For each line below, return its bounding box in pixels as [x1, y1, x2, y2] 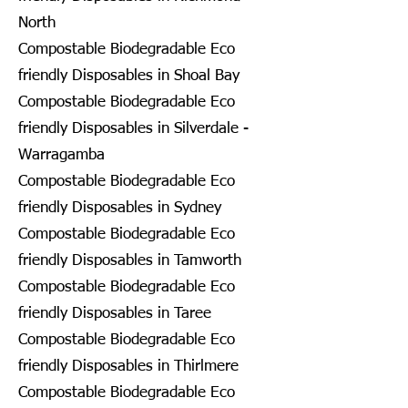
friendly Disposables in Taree [18, 305, 211, 321]
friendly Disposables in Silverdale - [18, 120, 249, 137]
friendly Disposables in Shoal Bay [18, 67, 240, 84]
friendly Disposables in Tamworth [18, 252, 241, 269]
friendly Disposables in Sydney [18, 199, 221, 216]
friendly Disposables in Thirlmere [18, 358, 239, 374]
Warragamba [18, 147, 105, 163]
